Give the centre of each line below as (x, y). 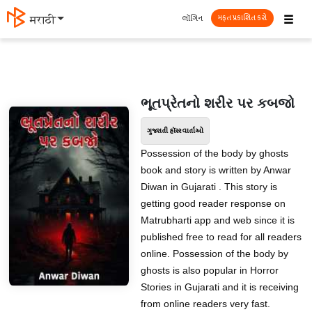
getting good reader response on (213, 203)
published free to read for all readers (221, 237)
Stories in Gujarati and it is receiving (219, 287)
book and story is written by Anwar (216, 170)
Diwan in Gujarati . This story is (209, 187)
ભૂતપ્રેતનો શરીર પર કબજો (217, 103)
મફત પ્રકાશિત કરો (242, 18)
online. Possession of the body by (214, 253)
